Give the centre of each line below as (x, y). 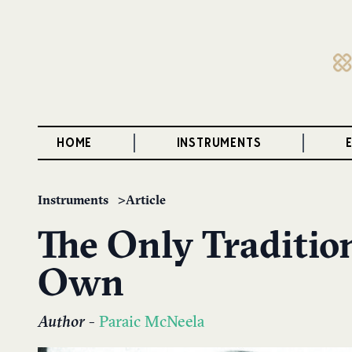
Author (61, 323)
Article (146, 201)
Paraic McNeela (152, 323)
